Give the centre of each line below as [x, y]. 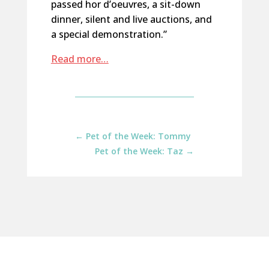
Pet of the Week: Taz [139, 151]
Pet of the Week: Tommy [138, 136]
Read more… [80, 59]
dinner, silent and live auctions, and [131, 19]
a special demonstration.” [109, 34]
